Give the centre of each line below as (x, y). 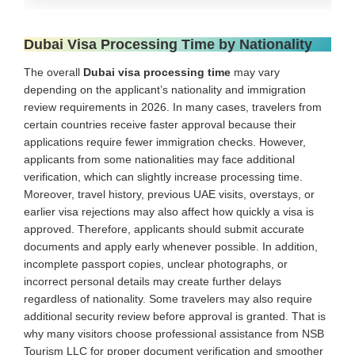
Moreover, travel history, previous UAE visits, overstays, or (169, 194)
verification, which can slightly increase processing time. (163, 176)
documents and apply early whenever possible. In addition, (171, 246)
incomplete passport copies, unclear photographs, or (156, 263)
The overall (53, 72)
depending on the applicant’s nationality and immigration (165, 89)
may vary (255, 72)
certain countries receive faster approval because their (160, 124)
